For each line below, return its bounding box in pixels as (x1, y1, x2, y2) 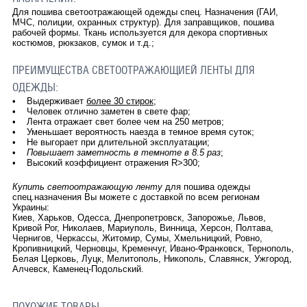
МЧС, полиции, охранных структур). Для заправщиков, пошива (12, 16, 274, 27)
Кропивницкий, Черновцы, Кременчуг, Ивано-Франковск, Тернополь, (12, 243, 294, 254)
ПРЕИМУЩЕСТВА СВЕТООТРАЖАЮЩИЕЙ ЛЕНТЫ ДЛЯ (12, 63, 255, 77)
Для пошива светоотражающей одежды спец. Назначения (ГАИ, (12, 6, 278, 17)
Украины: (12, 201, 52, 212)
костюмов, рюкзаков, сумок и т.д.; (12, 37, 154, 48)
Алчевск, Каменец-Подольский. (12, 263, 144, 274)
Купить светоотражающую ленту (12, 181, 162, 192)
